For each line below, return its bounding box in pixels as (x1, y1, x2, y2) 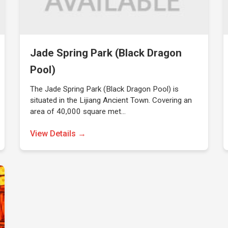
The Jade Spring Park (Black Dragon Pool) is (30, 84, 179, 94)
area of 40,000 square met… (30, 107, 126, 116)
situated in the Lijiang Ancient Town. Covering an (30, 96, 192, 105)
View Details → (30, 129, 87, 138)
